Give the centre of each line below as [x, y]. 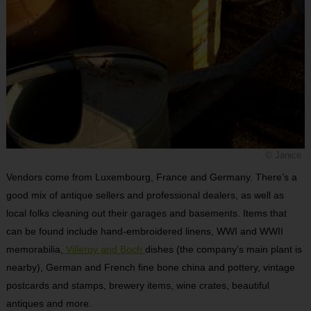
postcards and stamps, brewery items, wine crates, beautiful [137, 286]
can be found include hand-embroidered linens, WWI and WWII [144, 232]
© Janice [284, 156]
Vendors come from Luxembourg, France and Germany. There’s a [151, 177]
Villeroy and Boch [104, 250]
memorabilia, [34, 250]
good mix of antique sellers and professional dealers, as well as [145, 195]
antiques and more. [49, 304]
